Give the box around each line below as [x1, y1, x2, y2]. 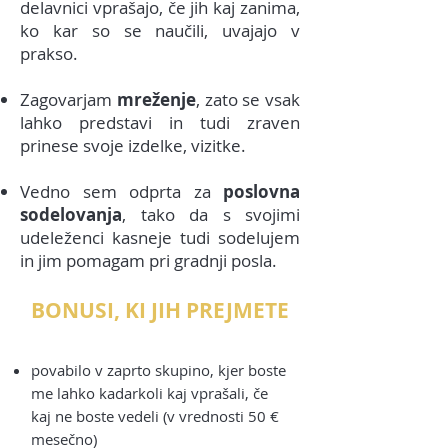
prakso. [20, 42, 78, 66]
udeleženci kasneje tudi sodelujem [20, 226, 300, 250]
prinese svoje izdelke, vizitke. [20, 134, 246, 158]
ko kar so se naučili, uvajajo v [20, 19, 300, 43]
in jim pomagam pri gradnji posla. [20, 249, 277, 273]
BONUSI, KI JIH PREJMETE [31, 296, 289, 326]
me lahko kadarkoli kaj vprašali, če [31, 383, 268, 404]
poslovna [223, 180, 300, 204]
